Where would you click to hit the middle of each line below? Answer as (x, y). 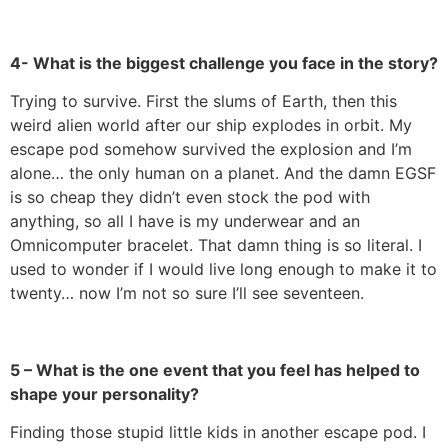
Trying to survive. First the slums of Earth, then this (203, 101)
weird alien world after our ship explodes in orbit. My (211, 125)
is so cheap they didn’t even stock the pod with (190, 197)
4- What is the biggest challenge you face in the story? (224, 62)
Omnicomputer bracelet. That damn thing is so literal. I (216, 245)
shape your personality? (104, 393)
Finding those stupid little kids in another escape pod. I (218, 432)
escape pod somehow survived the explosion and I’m (211, 149)
